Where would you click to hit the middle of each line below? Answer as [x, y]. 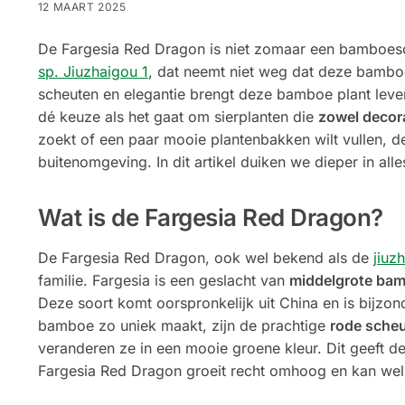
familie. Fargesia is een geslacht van [163, 281]
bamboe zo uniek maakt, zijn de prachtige [184, 326]
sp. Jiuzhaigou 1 [93, 71]
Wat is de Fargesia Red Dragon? [210, 218]
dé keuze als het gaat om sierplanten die [178, 116]
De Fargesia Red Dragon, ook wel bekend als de [205, 258]
